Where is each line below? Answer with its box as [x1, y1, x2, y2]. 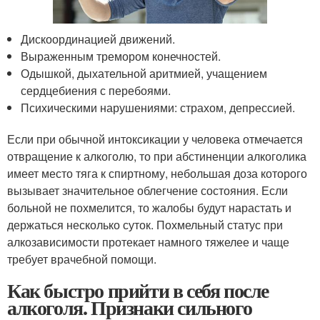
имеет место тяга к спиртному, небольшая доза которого [7, 164, 307, 181]
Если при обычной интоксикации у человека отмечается [7, 130, 303, 147]
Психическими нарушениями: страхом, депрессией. [21, 99, 296, 116]
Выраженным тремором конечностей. [21, 47, 221, 64]
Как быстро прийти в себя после [7, 275, 269, 305]
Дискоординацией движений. [21, 30, 176, 47]
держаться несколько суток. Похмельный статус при [7, 216, 283, 233]
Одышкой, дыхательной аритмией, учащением [21, 64, 268, 81]
